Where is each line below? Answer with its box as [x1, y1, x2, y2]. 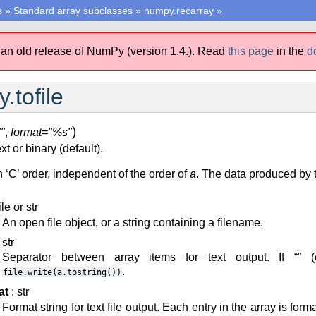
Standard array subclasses [13, 5, 133, 16]
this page [228, 45, 274, 57]
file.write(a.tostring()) [3, 267, 121, 278]
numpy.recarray [144, 5, 214, 16]
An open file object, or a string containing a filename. [2, 216, 263, 229]
